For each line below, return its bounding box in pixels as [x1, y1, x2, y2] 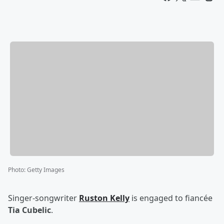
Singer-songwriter [8, 192, 79, 204]
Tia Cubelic [8, 204, 51, 216]
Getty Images [27, 165, 64, 174]
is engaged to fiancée [129, 192, 212, 204]
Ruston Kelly [79, 192, 129, 204]
